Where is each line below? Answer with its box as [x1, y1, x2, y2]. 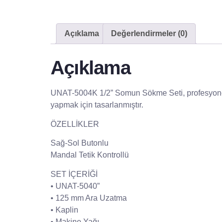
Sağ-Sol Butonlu [51, 139, 109, 148]
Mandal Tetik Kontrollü [51, 151, 129, 160]
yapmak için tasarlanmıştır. [51, 101, 143, 110]
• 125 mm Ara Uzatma [51, 193, 127, 202]
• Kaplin [51, 205, 78, 214]
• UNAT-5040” [51, 181, 100, 190]
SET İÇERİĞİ [51, 169, 98, 178]
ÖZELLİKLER [51, 119, 99, 128]
